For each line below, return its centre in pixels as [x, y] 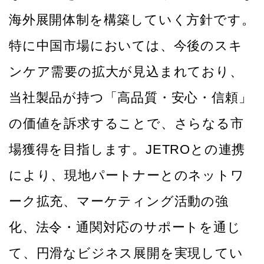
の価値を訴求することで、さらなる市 [126, 124]
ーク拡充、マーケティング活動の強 [119, 202]
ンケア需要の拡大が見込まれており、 [126, 72]
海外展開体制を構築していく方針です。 [132, 20]
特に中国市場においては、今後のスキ [126, 46]
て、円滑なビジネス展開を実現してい [126, 253]
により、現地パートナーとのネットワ [127, 176]
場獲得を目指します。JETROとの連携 [127, 150]
